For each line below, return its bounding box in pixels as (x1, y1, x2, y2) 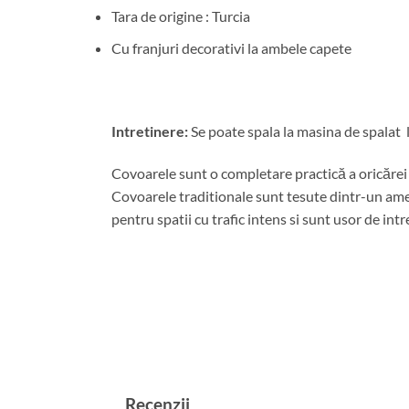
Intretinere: (111, 122, 188, 141)
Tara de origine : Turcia (111, 7, 250, 26)
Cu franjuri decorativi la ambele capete (111, 38, 351, 57)
